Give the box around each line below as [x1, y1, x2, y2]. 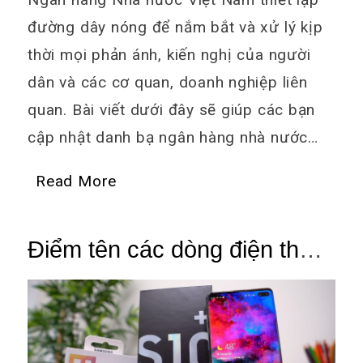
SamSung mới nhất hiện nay [28, 264, 323, 291]
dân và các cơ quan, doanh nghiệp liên [28, 73, 308, 92]
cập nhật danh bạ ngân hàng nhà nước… [28, 128, 318, 147]
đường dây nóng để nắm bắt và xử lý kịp [28, 18, 323, 37]
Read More [36, 172, 117, 191]
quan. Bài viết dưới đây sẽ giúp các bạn [28, 100, 316, 120]
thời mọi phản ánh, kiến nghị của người [28, 45, 311, 65]
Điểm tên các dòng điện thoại [28, 237, 331, 263]
